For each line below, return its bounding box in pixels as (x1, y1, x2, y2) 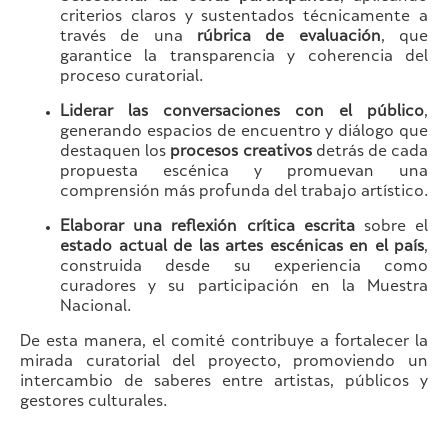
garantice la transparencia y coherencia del (60, 49, 428, 65)
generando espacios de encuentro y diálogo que (60, 124, 428, 140)
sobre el (354, 219, 429, 235)
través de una (60, 29, 197, 45)
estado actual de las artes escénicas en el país (60, 239, 424, 255)
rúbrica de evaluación (197, 29, 381, 45)
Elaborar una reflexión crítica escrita (60, 219, 355, 235)
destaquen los (60, 144, 171, 160)
